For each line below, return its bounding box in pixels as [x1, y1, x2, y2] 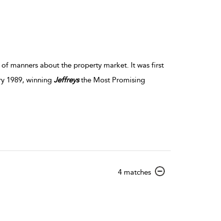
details [150, 185, 172, 194]
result [150, 176, 168, 185]
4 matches [118, 168, 151, 177]
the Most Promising [78, 75, 145, 84]
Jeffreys [53, 75, 79, 84]
